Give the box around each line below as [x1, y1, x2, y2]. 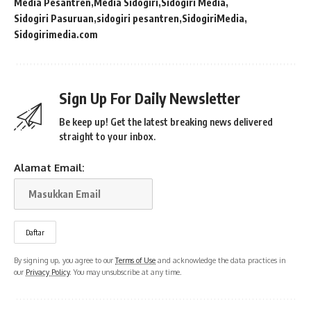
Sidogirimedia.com [14, 28, 98, 41]
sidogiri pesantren [96, 12, 179, 25]
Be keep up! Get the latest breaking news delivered [59, 116, 273, 128]
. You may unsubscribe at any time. [69, 267, 182, 277]
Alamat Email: [14, 161, 85, 175]
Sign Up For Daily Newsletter [59, 89, 240, 108]
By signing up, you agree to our [14, 255, 115, 265]
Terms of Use [115, 255, 155, 265]
